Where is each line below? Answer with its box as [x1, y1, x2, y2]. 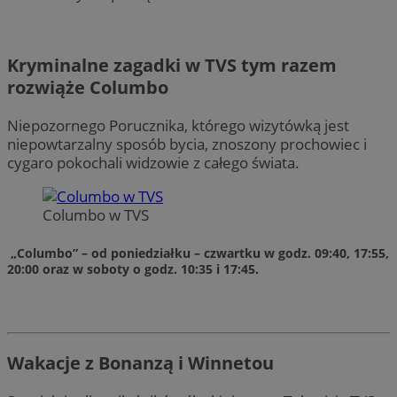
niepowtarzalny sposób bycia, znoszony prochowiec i [7, 134, 367, 155]
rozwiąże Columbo [7, 75, 168, 100]
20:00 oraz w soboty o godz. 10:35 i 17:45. [7, 261, 259, 278]
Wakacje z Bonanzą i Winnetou [7, 351, 274, 376]
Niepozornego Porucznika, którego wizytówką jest [7, 115, 349, 136]
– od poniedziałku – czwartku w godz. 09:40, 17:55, [82, 245, 389, 262]
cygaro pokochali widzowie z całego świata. [7, 152, 300, 174]
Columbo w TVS [43, 205, 149, 226]
